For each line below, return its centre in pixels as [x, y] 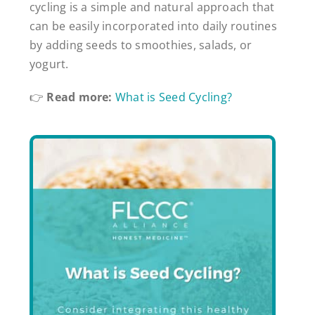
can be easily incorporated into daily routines [153, 26]
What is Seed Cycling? [174, 97]
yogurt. [49, 64]
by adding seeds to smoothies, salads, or [141, 45]
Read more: [79, 97]
